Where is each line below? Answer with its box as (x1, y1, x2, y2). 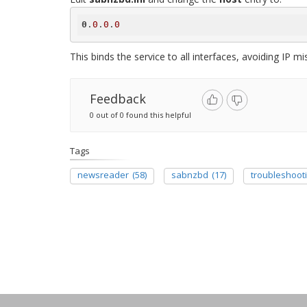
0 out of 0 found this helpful (90, 110, 191, 120)
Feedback (90, 90, 146, 107)
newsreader (77, 169, 129, 181)
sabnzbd (171, 169, 208, 181)
